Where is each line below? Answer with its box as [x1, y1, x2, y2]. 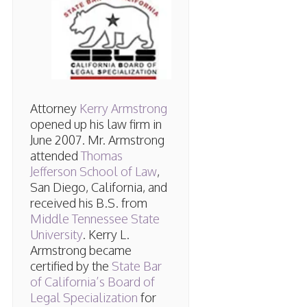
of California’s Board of [29, 274, 155, 290]
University [29, 227, 82, 243]
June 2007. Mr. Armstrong [29, 132, 164, 148]
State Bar [111, 258, 162, 274]
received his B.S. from [29, 195, 147, 211]
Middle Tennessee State [29, 211, 160, 227]
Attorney [29, 101, 79, 116]
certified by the [29, 258, 112, 274]
